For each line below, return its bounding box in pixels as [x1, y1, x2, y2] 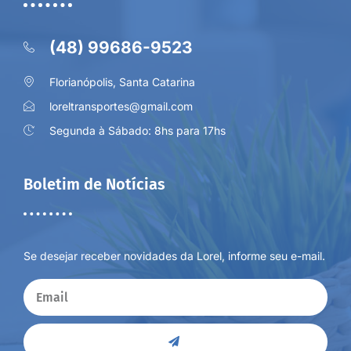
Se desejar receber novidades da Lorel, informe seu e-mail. [24, 249, 325, 263]
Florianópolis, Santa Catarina [49, 74, 195, 89]
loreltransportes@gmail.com [49, 99, 193, 113]
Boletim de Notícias [24, 174, 165, 194]
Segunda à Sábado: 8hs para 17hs [49, 123, 226, 137]
